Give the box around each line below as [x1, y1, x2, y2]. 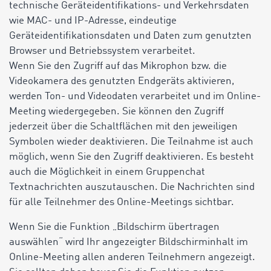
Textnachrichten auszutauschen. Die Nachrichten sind [9, 182, 255, 192]
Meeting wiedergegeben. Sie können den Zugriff [9, 106, 224, 117]
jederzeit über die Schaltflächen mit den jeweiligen [9, 122, 238, 132]
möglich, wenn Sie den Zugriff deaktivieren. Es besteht [9, 152, 254, 162]
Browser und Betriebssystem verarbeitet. [9, 46, 195, 56]
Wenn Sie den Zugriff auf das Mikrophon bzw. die [9, 61, 227, 71]
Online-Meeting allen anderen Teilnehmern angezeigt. [9, 252, 255, 263]
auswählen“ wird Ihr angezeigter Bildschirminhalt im [9, 237, 248, 247]
